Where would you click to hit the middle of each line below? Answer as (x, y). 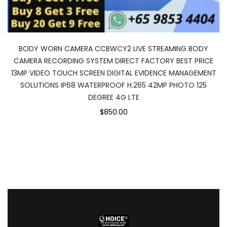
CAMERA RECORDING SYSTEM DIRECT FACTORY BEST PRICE (113, 61)
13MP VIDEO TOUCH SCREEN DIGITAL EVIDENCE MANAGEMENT (113, 73)
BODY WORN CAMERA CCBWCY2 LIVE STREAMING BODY (113, 49)
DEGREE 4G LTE (113, 97)
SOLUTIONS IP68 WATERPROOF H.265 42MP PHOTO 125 (113, 85)
